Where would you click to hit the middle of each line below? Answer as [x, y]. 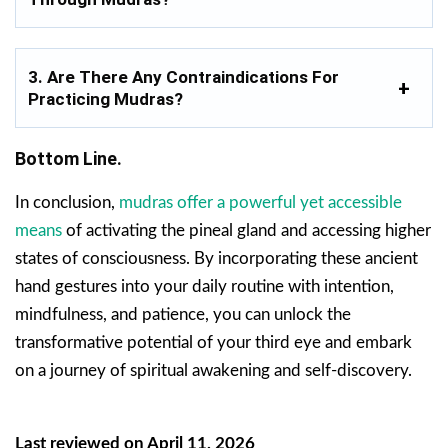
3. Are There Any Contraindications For [183, 77]
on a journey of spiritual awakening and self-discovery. [213, 371]
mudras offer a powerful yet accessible [260, 203]
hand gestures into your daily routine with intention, [204, 287]
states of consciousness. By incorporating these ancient [216, 259]
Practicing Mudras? [105, 99]
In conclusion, [67, 203]
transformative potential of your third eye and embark [213, 343]
